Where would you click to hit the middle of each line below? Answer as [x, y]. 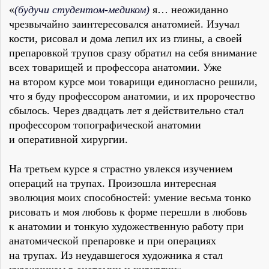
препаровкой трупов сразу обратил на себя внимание [133, 53]
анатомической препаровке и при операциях [113, 241]
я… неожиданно [189, 10]
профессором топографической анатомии [105, 125]
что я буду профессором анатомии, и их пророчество [132, 96]
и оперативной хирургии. [68, 140]
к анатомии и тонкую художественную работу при [126, 227]
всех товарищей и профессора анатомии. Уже [115, 68]
